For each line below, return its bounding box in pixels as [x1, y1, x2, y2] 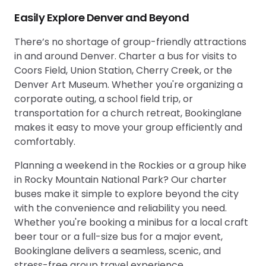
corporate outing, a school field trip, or [14, 91, 193, 106]
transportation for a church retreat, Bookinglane [14, 106, 242, 120]
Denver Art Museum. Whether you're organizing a [14, 77, 243, 91]
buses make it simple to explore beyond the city [14, 186, 239, 201]
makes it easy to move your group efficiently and [14, 120, 242, 134]
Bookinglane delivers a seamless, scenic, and [14, 243, 221, 258]
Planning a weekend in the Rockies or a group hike [14, 158, 246, 172]
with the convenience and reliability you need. [14, 201, 227, 215]
